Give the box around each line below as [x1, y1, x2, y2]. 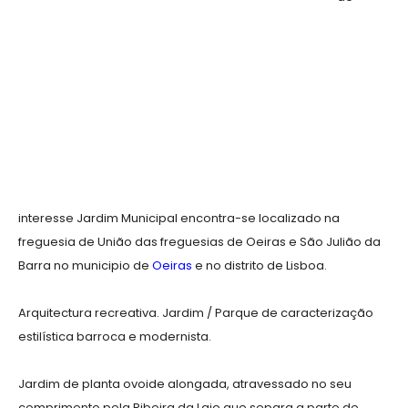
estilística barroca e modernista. [18, 328, 211, 346]
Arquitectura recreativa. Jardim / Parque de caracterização [18, 304, 373, 322]
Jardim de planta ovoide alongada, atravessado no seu [18, 375, 352, 393]
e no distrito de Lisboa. [192, 257, 327, 275]
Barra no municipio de [18, 257, 149, 275]
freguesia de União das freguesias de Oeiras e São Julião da [18, 233, 381, 251]
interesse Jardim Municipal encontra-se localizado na [18, 209, 340, 228]
